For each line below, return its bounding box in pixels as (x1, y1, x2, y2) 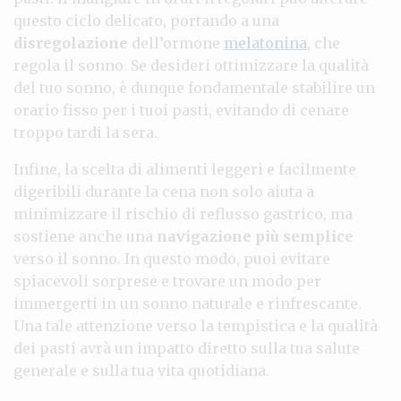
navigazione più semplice (157, 226, 354, 245)
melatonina (224, 33, 307, 52)
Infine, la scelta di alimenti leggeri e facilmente (13, 159, 356, 178)
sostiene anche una (13, 226, 157, 245)
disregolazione (13, 33, 128, 52)
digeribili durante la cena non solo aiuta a (13, 182, 314, 200)
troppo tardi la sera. (13, 123, 158, 141)
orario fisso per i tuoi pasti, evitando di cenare (13, 100, 349, 119)
